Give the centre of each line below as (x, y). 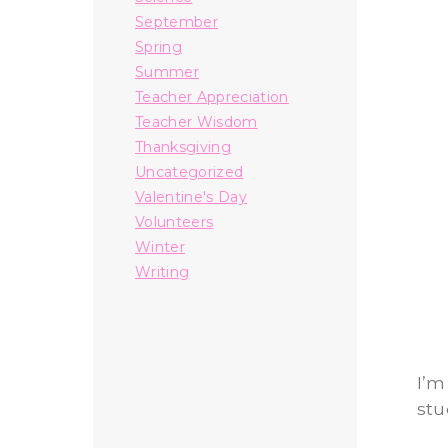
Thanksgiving (183, 146)
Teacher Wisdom (196, 121)
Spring (159, 46)
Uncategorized (189, 171)
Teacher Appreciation (212, 96)
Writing (162, 271)
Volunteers (174, 221)
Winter (160, 246)
